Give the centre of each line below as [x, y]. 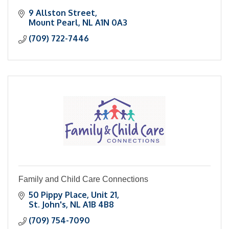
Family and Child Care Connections [83, 179]
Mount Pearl [53, 23]
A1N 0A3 [111, 23]
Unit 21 [104, 195]
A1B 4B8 [98, 205]
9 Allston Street [62, 13]
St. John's [47, 205]
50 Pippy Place [58, 195]
